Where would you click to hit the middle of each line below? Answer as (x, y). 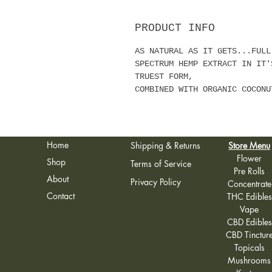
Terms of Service (161, 164)
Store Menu (250, 145)
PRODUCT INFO (175, 28)
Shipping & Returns (165, 145)
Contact (60, 196)
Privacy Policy (155, 182)
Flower (250, 158)
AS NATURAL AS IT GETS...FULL (203, 51)
